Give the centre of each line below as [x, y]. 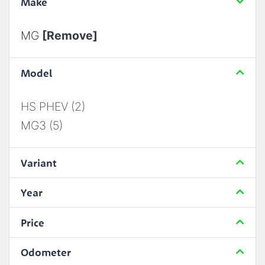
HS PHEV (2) [53, 106]
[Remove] [70, 35]
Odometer [46, 253]
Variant [38, 163]
